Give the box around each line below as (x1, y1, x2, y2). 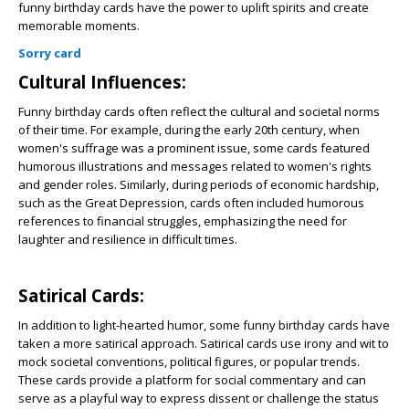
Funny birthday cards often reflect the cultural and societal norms (18, 103, 380, 121)
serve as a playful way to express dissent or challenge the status (18, 390, 379, 407)
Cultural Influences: (18, 70, 191, 94)
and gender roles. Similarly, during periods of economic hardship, (18, 176, 379, 194)
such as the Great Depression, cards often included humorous (18, 194, 364, 212)
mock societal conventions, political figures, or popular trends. (18, 353, 360, 371)
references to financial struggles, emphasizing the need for (18, 213, 347, 230)
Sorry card (18, 45, 81, 62)
